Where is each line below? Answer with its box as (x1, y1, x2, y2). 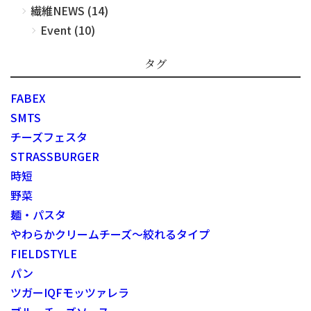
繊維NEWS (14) (31, 1, 108, 19)
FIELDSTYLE (10, 244, 77, 262)
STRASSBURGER (10, 147, 99, 165)
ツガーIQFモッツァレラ (10, 283, 129, 301)
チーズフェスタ (10, 128, 87, 145)
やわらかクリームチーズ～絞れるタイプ (10, 225, 210, 242)
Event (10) (40, 21, 95, 38)
